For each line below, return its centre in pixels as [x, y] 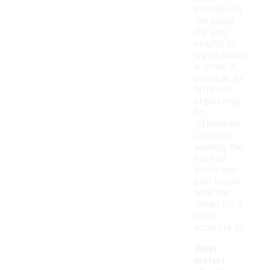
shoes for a [218, 204]
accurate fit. [220, 227]
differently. [218, 124]
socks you [215, 170]
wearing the [219, 147]
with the [212, 193]
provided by [219, 10]
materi [209, 260]
